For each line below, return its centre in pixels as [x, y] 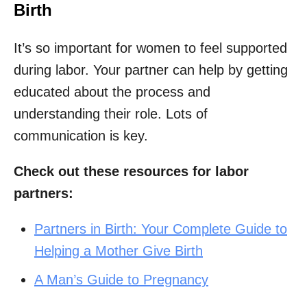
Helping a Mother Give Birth [119, 251]
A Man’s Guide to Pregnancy [121, 280]
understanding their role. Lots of [111, 114]
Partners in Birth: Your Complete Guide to [161, 229]
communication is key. [81, 136]
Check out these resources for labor [131, 172]
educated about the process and [112, 92]
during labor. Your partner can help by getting [151, 70]
